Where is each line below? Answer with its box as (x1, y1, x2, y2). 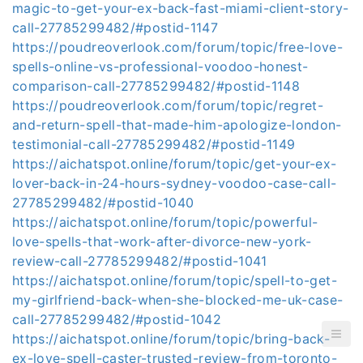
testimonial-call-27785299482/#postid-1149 (12, 136, 296, 152)
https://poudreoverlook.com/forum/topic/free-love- (12, 39, 344, 55)
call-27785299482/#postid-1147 (12, 19, 219, 36)
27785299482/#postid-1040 (12, 194, 194, 211)
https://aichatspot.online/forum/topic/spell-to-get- (12, 272, 337, 288)
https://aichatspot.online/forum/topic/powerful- (12, 214, 318, 230)
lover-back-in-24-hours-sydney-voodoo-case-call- (12, 175, 337, 191)
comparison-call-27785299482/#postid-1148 (12, 78, 301, 94)
